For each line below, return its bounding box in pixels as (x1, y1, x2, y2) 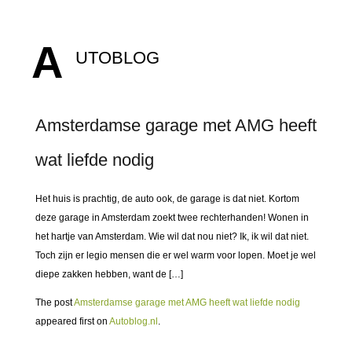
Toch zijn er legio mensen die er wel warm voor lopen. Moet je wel (35, 250, 316, 261)
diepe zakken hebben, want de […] (35, 269, 183, 280)
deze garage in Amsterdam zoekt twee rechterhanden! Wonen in (35, 212, 309, 223)
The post (35, 297, 74, 308)
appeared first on (35, 316, 109, 327)
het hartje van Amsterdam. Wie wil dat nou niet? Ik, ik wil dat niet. (35, 231, 309, 242)
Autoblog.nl (109, 316, 158, 327)
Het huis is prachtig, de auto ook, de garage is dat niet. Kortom (35, 193, 299, 204)
